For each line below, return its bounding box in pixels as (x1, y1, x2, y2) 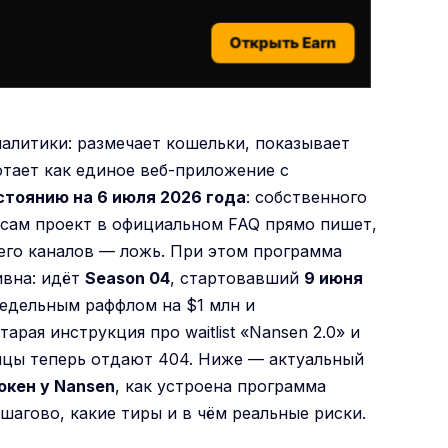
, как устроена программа (115, 375, 327, 396)
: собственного (246, 186, 368, 207)
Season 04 (85, 267, 171, 288)
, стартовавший (170, 267, 305, 288)
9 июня (304, 267, 364, 288)
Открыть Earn (229, 33, 338, 53)
